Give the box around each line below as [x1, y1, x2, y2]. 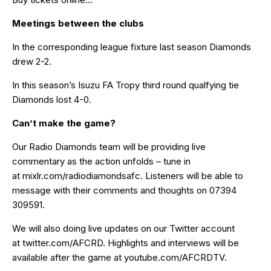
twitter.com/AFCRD [22, 237, 103, 249]
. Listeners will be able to [140, 170, 243, 181]
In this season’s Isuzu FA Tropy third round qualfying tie [12, 79, 239, 91]
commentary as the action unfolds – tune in [12, 155, 191, 167]
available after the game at [12, 252, 124, 263]
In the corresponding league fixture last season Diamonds [12, 41, 251, 53]
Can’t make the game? [12, 117, 116, 129]
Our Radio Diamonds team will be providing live [12, 141, 206, 152]
